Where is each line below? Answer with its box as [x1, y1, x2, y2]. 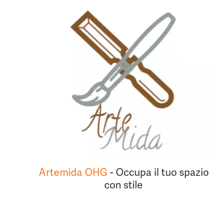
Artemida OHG [38, 166, 108, 179]
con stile [104, 178, 143, 191]
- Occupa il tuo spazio [107, 166, 209, 179]
